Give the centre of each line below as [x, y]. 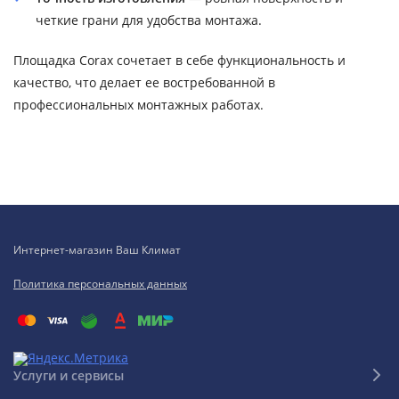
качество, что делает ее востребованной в [144, 82]
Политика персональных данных [100, 284]
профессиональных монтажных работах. [138, 105]
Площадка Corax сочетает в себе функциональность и [179, 60]
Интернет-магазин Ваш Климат [97, 250]
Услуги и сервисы [69, 375]
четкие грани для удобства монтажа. [149, 20]
